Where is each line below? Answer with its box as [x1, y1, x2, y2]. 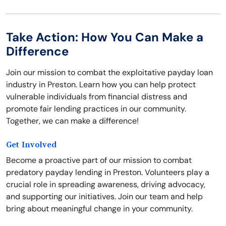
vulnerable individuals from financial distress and [6, 91, 187, 102]
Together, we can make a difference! [6, 116, 139, 127]
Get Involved [6, 140, 56, 150]
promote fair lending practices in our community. [6, 103, 186, 115]
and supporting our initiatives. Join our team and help [6, 191, 203, 202]
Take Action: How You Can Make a [6, 29, 203, 45]
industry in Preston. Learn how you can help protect [6, 79, 196, 90]
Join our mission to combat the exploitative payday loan [6, 67, 213, 78]
